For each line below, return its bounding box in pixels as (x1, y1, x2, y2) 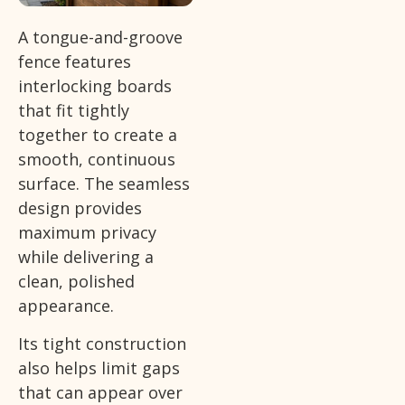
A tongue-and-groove (18, 26, 183, 49)
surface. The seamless (18, 173, 190, 195)
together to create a (18, 124, 177, 146)
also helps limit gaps (18, 356, 180, 379)
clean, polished (18, 270, 135, 293)
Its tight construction (18, 332, 186, 354)
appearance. (18, 295, 114, 317)
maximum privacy (18, 221, 156, 244)
